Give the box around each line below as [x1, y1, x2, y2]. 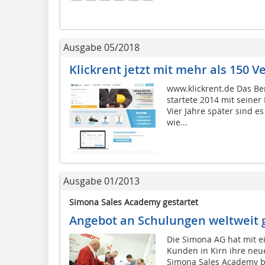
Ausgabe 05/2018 [63, 40, 140, 54]
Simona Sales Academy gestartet [69, 196, 198, 208]
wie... [166, 116, 188, 128]
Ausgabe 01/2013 [63, 174, 140, 188]
